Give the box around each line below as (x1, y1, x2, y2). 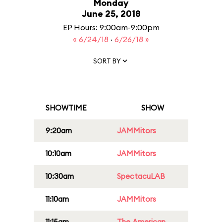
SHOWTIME (46, 103, 87, 112)
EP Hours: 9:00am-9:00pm (62, 22, 160, 32)
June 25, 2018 (81, 8, 141, 19)
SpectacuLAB (117, 171, 165, 181)
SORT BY (93, 56, 121, 65)
